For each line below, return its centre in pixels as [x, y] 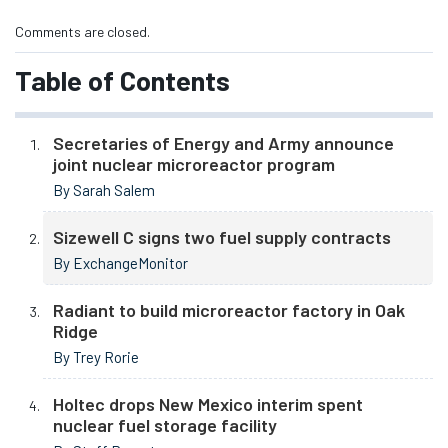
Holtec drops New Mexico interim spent [208, 404]
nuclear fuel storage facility [165, 425]
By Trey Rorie [96, 357]
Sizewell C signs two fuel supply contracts [222, 237]
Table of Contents [122, 79]
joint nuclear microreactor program [194, 164]
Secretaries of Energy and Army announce [223, 143]
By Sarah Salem [104, 190]
